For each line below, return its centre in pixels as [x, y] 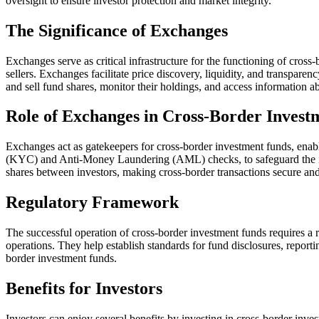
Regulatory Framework [92, 203]
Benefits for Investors [84, 289]
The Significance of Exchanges [117, 30]
